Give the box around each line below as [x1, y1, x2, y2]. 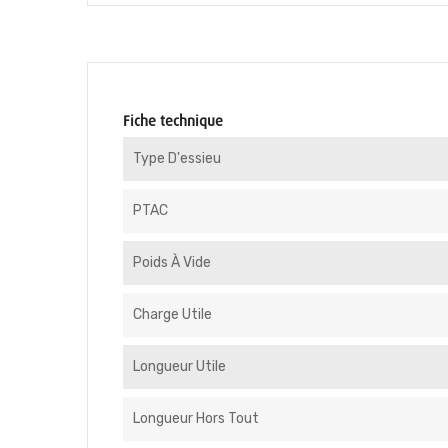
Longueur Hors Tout [133, 410, 259, 427]
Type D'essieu [133, 150, 221, 167]
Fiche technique [123, 113, 223, 129]
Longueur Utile [133, 358, 226, 375]
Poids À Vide [133, 254, 211, 271]
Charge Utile [133, 306, 212, 323]
